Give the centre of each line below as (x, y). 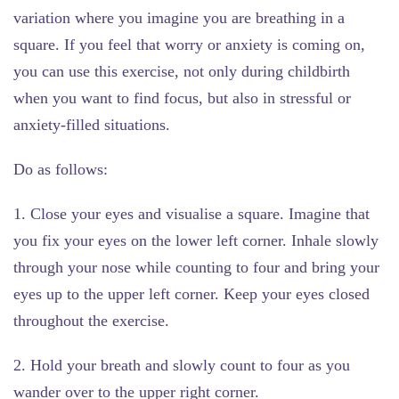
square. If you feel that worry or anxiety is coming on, (189, 44)
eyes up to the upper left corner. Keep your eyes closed (191, 293)
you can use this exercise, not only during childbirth (182, 71)
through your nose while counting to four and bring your (196, 267)
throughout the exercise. (91, 320)
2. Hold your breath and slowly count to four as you (182, 365)
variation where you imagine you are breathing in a (179, 17)
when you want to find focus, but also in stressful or (182, 98)
